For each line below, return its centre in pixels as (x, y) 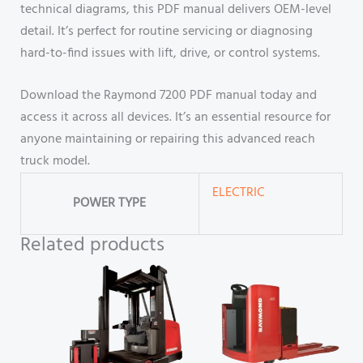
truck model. (55, 162)
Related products (92, 246)
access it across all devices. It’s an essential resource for (175, 118)
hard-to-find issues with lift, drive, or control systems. (170, 53)
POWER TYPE (110, 204)
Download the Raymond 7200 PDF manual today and (168, 96)
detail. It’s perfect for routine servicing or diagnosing (166, 31)
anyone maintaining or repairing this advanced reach (167, 140)
